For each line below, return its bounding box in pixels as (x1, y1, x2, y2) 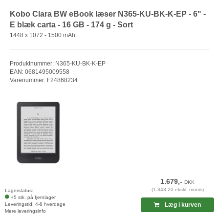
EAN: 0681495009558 (10, 68, 69, 76)
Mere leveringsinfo (5, 208, 46, 214)
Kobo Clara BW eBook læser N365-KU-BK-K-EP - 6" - (10, 9, 206, 18)
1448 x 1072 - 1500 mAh (10, 32, 75, 39)
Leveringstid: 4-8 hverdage (5, 201, 66, 207)
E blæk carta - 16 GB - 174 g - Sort (10, 20, 133, 29)
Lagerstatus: (5, 188, 33, 194)
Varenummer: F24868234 (10, 77, 78, 84)
